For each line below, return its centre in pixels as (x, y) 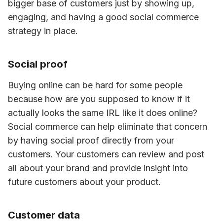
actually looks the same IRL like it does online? (103, 113)
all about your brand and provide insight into (98, 168)
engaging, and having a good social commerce (103, 17)
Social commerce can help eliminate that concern (108, 127)
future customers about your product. (84, 182)
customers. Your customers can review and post (106, 154)
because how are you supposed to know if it (99, 99)
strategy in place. (43, 31)
